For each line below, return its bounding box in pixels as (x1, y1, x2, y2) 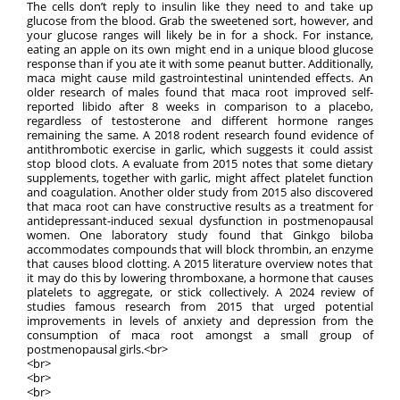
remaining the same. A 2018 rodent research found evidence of (27, 127, 373, 143)
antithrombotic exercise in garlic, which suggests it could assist (27, 141, 373, 157)
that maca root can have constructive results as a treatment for (27, 198, 373, 214)
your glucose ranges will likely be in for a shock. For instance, (27, 27, 373, 43)
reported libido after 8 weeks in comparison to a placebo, (27, 98, 373, 114)
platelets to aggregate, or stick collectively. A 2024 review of (27, 284, 373, 300)
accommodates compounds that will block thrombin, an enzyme (27, 241, 373, 257)
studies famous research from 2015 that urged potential (27, 298, 373, 314)
